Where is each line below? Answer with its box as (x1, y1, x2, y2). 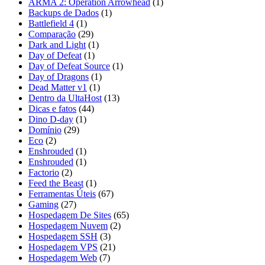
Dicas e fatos (28, 104, 76, 114)
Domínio (28, 125, 62, 135)
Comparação (28, 29, 76, 40)
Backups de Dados (28, 8, 99, 18)
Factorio (28, 167, 59, 178)
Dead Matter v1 (28, 82, 87, 93)
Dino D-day (28, 114, 73, 125)
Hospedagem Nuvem (28, 221, 108, 231)
